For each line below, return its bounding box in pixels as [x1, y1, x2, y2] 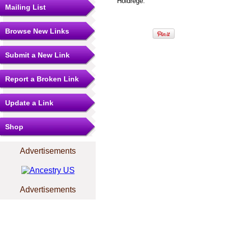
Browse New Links [5, 27, 69, 35]
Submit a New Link [5, 51, 70, 59]
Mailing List [5, 3, 46, 11]
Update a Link [5, 99, 53, 107]
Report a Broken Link [5, 75, 79, 83]
